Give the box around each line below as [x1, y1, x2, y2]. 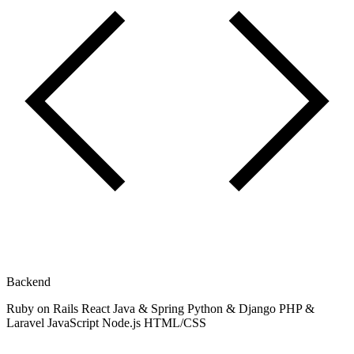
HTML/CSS [144, 316, 206, 330]
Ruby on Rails [6, 302, 81, 316]
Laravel [6, 316, 47, 330]
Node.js [102, 316, 144, 330]
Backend [6, 275, 51, 289]
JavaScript [47, 316, 102, 330]
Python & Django [187, 302, 279, 316]
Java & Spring [113, 302, 187, 316]
